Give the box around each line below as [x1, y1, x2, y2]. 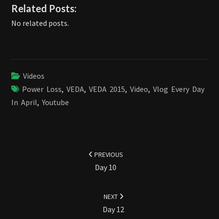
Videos [23, 71, 44, 81]
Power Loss [22, 84, 62, 94]
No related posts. [11, 18, 69, 28]
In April [11, 97, 37, 108]
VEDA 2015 [89, 84, 125, 94]
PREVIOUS [92, 150, 123, 159]
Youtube [42, 97, 69, 108]
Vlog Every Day [153, 84, 204, 94]
